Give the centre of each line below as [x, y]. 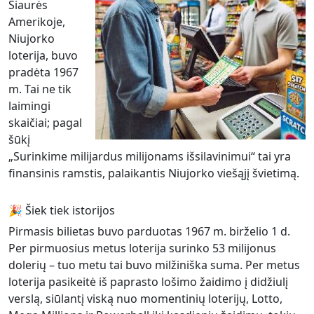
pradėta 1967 [43, 72]
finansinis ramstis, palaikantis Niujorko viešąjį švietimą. [154, 173]
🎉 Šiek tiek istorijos [62, 210]
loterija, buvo [43, 55]
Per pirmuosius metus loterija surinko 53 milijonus [142, 248]
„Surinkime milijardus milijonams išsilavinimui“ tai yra [150, 156]
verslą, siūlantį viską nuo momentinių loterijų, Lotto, [145, 299]
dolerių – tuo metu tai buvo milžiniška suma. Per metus [154, 265]
